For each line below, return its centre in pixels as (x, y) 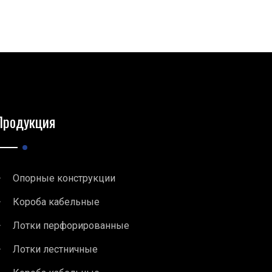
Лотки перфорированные (71, 225)
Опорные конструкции (64, 178)
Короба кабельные (56, 202)
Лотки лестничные (55, 249)
